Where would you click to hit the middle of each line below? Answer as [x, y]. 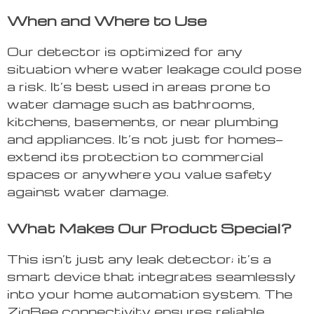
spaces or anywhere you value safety [139, 174]
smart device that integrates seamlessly [151, 276]
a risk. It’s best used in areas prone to [139, 86]
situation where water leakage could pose [154, 69]
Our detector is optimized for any [125, 51]
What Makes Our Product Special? [149, 228]
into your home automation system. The [150, 294]
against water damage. [88, 191]
